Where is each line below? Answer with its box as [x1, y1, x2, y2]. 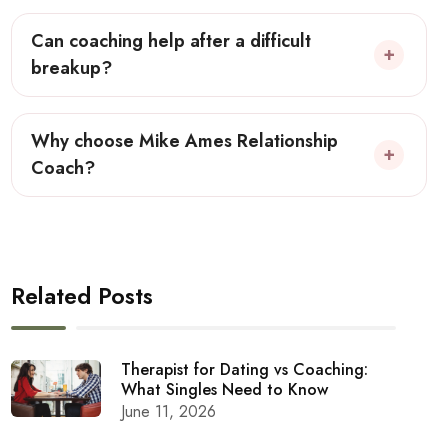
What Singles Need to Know [121, 377, 329, 401]
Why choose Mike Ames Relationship [31, 127, 339, 154]
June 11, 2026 [121, 399, 217, 423]
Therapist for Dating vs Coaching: [121, 357, 369, 381]
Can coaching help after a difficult [31, 27, 312, 54]
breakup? [31, 54, 113, 81]
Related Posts [11, 278, 154, 313]
